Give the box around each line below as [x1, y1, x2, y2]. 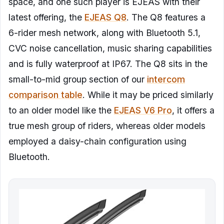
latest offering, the [8, 12, 84, 23]
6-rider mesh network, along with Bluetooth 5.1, [8, 27, 200, 38]
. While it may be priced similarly [82, 89, 213, 100]
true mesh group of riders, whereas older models [8, 120, 205, 131]
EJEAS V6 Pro [114, 105, 172, 116]
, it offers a [172, 105, 214, 116]
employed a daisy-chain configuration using [8, 136, 186, 147]
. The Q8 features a [126, 12, 205, 23]
